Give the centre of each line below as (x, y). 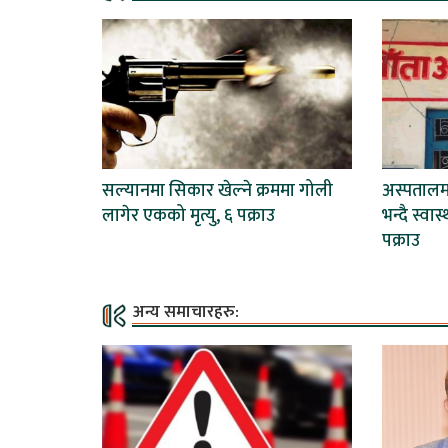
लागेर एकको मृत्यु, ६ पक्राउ (188, 215)
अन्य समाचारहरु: (186, 311)
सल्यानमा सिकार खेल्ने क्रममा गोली (217, 190)
